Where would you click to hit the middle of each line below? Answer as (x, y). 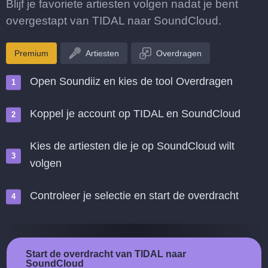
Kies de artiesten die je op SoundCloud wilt (132, 146)
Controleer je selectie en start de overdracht (134, 196)
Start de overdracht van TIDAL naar (106, 254)
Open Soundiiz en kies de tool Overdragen (131, 81)
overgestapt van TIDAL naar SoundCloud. (114, 21)
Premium (31, 53)
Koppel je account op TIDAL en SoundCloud (135, 114)
